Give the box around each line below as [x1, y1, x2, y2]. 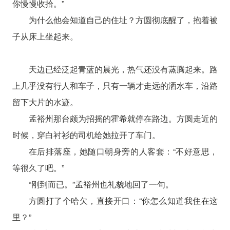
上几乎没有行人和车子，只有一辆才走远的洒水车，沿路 [12, 79, 218, 91]
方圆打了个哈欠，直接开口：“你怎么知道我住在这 [28, 194, 218, 206]
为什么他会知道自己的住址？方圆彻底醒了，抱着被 [28, 13, 218, 26]
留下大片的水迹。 [12, 95, 78, 108]
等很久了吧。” [12, 161, 64, 174]
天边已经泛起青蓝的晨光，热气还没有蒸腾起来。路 [28, 63, 218, 75]
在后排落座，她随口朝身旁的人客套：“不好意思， [28, 145, 218, 157]
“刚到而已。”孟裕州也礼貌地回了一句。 [28, 178, 174, 190]
